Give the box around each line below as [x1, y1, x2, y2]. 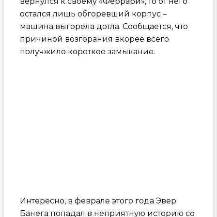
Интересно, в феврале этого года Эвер [19, 196, 176, 205]
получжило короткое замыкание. [19, 46, 155, 56]
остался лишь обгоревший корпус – [19, 9, 167, 18]
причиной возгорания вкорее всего [19, 34, 169, 44]
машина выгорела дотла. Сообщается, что [19, 21, 188, 31]
